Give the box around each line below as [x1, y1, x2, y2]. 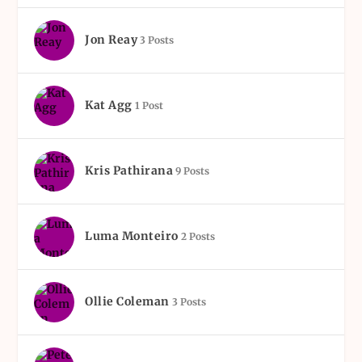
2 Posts [180, 229, 215, 242]
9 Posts [175, 164, 210, 177]
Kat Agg [85, 97, 133, 112]
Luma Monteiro [85, 228, 179, 243]
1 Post [134, 99, 163, 112]
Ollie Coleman [85, 293, 170, 309]
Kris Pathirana [85, 162, 174, 178]
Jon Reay [85, 32, 138, 47]
